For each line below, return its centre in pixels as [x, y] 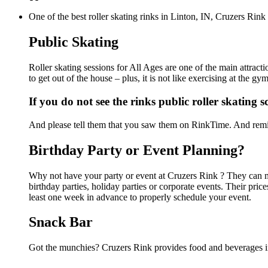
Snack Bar [61, 222]
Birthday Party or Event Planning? [137, 150]
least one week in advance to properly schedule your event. [140, 197]
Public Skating [74, 42]
